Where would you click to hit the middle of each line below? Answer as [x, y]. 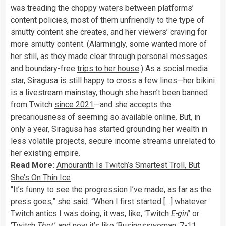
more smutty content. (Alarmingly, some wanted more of [109, 44]
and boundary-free [44, 68]
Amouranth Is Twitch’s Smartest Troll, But [128, 165]
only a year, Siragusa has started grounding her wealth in [109, 129]
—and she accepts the [132, 104]
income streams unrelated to [164, 141]
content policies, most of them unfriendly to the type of [107, 20]
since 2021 [74, 104]
